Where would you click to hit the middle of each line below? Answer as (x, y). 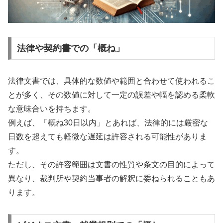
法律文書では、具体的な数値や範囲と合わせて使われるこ (111, 81)
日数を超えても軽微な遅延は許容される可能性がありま (108, 137)
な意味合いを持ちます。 (52, 109)
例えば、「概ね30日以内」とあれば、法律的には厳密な (108, 123)
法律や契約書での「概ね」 (70, 49)
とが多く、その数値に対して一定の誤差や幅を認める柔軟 (111, 95)
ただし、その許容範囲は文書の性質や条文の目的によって (111, 165)
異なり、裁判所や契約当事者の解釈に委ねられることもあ (111, 179)
